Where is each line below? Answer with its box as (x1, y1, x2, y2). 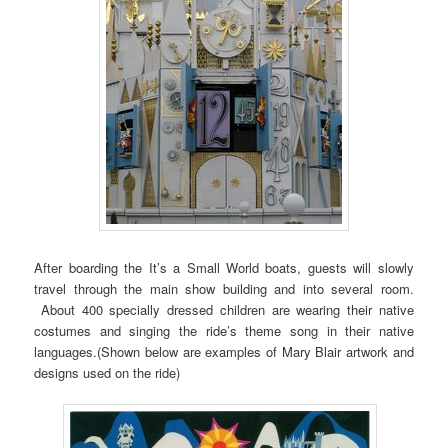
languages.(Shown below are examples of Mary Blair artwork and (34, 341, 414, 361)
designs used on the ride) (34, 362, 181, 382)
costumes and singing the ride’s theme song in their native (34, 320, 414, 340)
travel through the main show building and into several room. (34, 278, 414, 298)
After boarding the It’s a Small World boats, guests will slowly (34, 257, 414, 277)
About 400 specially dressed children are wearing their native (34, 299, 414, 319)
